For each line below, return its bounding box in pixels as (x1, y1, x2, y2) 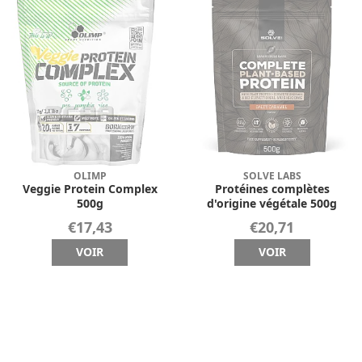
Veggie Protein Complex (22, 183, 158, 195)
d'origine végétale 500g (207, 197, 338, 209)
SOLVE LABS (242, 170, 301, 181)
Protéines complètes (214, 183, 330, 195)
